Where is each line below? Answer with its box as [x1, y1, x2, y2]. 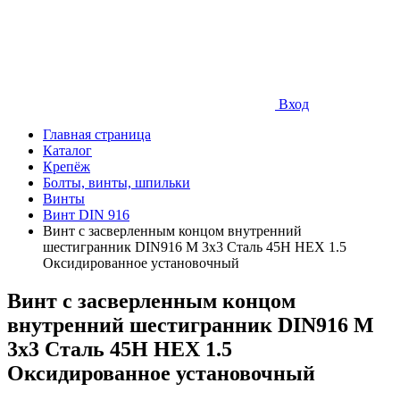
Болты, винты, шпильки [43, 175, 190, 191]
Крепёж [43, 159, 90, 175]
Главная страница [43, 127, 151, 143]
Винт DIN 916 [43, 207, 129, 223]
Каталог [43, 143, 92, 159]
